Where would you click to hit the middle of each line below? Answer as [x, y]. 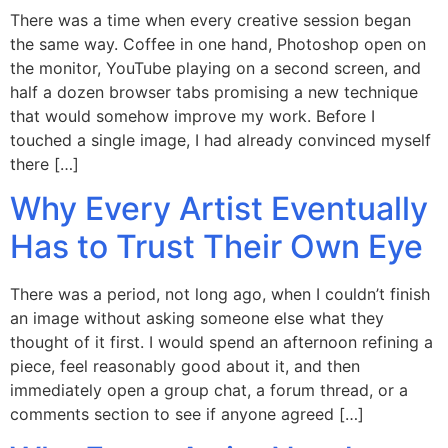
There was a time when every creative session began [210, 19]
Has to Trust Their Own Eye [216, 246]
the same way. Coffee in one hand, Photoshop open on [218, 43]
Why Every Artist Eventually [219, 208]
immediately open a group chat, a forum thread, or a [209, 389]
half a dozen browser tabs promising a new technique [214, 91]
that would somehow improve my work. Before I [192, 115]
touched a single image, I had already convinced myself [220, 139]
